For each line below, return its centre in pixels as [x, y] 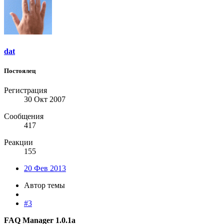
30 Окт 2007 [45, 99]
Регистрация [25, 90]
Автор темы [44, 185]
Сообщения [24, 116]
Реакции [18, 142]
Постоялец [20, 71]
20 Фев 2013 [45, 168]
